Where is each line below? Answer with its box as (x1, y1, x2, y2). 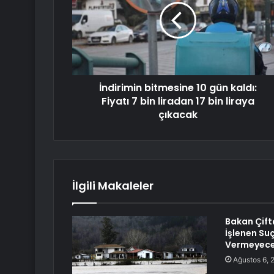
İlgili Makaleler (72, 178, 154, 194)
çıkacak (158, 108, 198, 122)
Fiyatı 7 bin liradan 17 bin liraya (101, 94, 254, 109)
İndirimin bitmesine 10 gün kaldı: (98, 81, 257, 95)
